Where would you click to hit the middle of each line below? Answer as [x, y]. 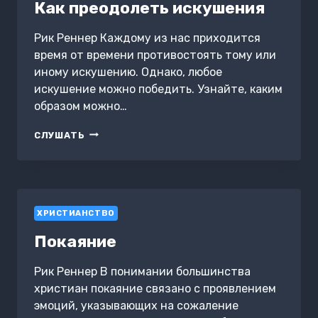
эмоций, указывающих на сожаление [136, 305]
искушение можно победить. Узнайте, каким [158, 89]
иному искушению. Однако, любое [128, 72]
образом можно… [81, 106]
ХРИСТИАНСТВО [76, 213]
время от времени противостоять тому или [155, 55]
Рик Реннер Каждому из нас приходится [147, 38]
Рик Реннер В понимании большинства [142, 271]
